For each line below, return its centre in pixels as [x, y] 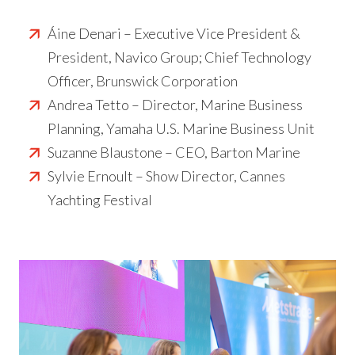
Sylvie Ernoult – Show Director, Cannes [166, 176]
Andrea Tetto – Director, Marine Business [175, 105]
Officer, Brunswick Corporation [143, 81]
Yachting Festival [100, 200]
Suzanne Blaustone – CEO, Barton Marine [174, 152]
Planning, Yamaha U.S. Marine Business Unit [181, 128]
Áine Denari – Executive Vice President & [174, 33]
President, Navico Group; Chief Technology [179, 57]
